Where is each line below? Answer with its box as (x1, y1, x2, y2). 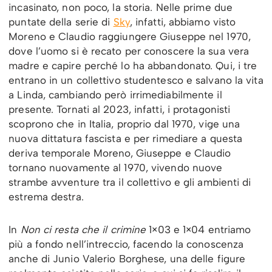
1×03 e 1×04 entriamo (149, 223, 251, 236)
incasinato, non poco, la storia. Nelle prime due (8, 1, 233, 14)
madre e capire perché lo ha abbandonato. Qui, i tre (8, 59, 257, 72)
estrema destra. (8, 191, 84, 203)
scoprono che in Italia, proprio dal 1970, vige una (8, 118, 240, 131)
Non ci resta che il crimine (20, 223, 149, 236)
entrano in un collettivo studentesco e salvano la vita (8, 74, 263, 87)
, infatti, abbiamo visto (129, 16, 236, 29)
